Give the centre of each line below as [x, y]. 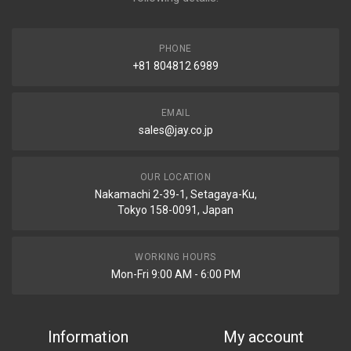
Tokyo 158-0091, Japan [175, 210]
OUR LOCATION [175, 177]
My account [263, 337]
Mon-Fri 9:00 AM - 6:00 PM [175, 274]
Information [88, 337]
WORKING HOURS [175, 257]
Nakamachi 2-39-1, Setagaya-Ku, [175, 194]
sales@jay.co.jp [175, 130]
